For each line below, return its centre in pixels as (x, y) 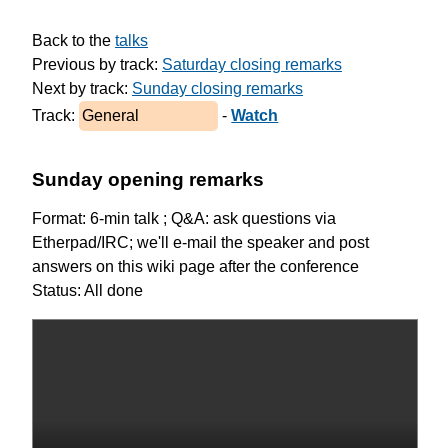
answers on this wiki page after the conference (195, 267)
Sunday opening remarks (148, 180)
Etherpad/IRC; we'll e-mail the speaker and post (200, 243)
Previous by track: (97, 64)
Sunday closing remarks (217, 88)
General (110, 115)
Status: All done (87, 291)
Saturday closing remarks (252, 64)
